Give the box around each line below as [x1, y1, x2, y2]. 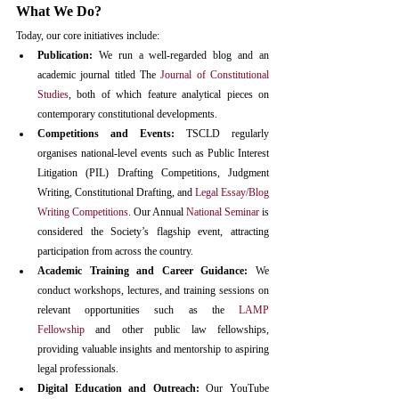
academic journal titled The [37, 69, 161, 81]
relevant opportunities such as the [37, 304, 239, 316]
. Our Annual [128, 206, 186, 218]
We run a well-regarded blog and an [98, 49, 270, 61]
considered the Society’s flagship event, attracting [37, 225, 269, 238]
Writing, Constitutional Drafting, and [37, 186, 195, 199]
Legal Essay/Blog [195, 186, 269, 199]
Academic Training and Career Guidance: [37, 265, 248, 277]
